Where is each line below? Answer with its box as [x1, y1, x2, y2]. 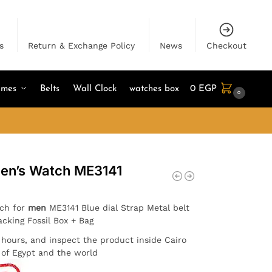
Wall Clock [72, 84, 117, 93]
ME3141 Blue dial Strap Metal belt [46, 202, 189, 212]
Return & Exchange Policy [28, 41, 135, 50]
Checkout [206, 41, 247, 50]
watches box [129, 84, 180, 93]
